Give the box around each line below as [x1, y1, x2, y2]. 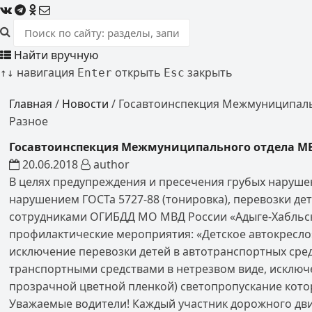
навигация [14, 65, 75, 80]
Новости [62, 96, 109, 111]
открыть [112, 65, 161, 80]
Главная [9, 96, 53, 111]
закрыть [185, 65, 233, 80]
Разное [9, 114, 49, 129]
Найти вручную [11, 47, 98, 63]
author [91, 157, 130, 172]
